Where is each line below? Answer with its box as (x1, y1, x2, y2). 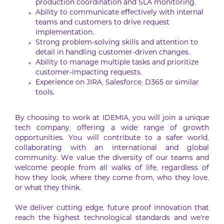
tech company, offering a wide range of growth (15, 125, 209, 132)
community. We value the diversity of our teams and (15, 155, 209, 162)
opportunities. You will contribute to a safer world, (15, 135, 209, 142)
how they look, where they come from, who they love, (15, 175, 209, 182)
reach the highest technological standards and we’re (15, 215, 209, 222)
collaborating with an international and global (15, 145, 209, 152)
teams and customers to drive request (35, 19, 169, 26)
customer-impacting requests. (35, 69, 142, 76)
